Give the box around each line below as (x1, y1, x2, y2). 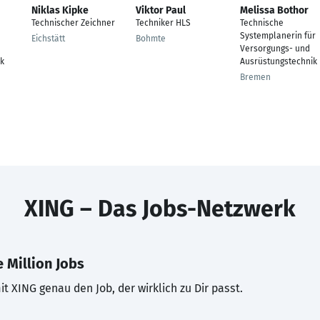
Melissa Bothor (240, 4, 309, 16)
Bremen (240, 72, 271, 82)
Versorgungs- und (240, 44, 310, 54)
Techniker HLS (136, 18, 191, 28)
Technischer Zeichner (31, 18, 115, 28)
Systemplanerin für (240, 31, 316, 41)
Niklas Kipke (31, 4, 89, 16)
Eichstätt (31, 34, 65, 44)
